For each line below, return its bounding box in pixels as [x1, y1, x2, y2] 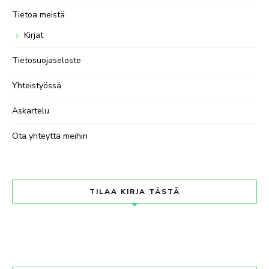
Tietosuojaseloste [12, 54, 81, 66]
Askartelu [12, 104, 49, 116]
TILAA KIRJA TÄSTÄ [89, 186, 180, 196]
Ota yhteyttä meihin [12, 130, 88, 142]
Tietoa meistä [12, 9, 65, 20]
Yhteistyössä [12, 79, 61, 91]
